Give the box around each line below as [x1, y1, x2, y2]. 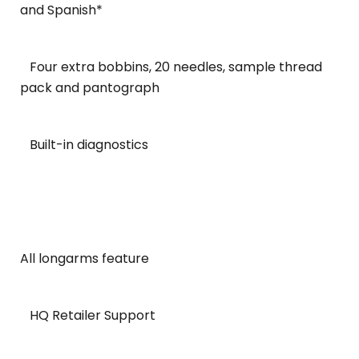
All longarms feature [20, 249, 149, 268]
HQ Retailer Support [20, 306, 155, 325]
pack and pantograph [20, 79, 159, 97]
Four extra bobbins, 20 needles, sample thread [20, 58, 322, 76]
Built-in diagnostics [20, 135, 148, 154]
